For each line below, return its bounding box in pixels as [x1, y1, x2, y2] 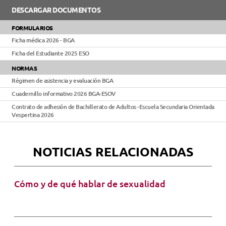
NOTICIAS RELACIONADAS [32, 145, 194, 159]
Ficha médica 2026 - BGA [12, 37, 75, 43]
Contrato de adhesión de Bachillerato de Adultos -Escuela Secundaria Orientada [12, 103, 214, 110]
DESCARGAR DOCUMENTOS [12, 6, 101, 14]
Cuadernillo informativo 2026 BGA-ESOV [12, 90, 116, 97]
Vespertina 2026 [12, 111, 54, 118]
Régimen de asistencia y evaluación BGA [12, 77, 114, 84]
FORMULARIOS [12, 25, 53, 31]
